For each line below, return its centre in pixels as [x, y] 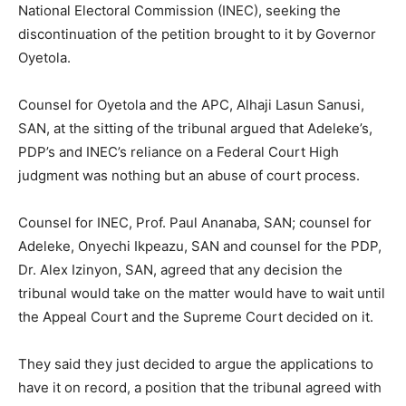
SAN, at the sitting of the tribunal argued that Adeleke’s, [195, 128]
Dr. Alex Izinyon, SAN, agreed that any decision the [180, 269]
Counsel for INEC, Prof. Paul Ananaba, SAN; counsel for [195, 222]
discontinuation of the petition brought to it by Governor [197, 34]
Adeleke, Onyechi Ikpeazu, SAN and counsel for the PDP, [200, 246]
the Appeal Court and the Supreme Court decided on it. [196, 316]
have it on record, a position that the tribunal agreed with [200, 387]
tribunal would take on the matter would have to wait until [202, 293]
